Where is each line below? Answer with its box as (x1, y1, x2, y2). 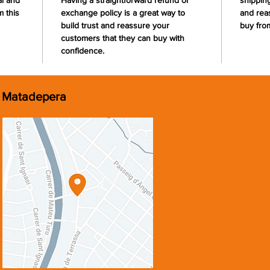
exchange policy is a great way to (61, 8, 185, 17)
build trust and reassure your (61, 20, 169, 30)
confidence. (61, 46, 104, 55)
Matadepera (2, 90, 66, 103)
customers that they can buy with (61, 33, 184, 43)
